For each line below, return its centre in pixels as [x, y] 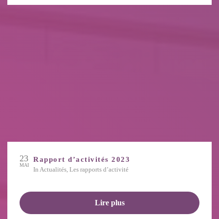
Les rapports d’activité [99, 170]
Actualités [53, 170]
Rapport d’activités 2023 [82, 160]
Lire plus [109, 203]
